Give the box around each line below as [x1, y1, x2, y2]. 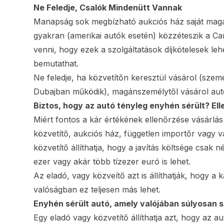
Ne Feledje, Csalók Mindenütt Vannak [33, 2, 182, 13]
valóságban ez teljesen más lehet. [33, 184, 161, 195]
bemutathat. [33, 58, 79, 69]
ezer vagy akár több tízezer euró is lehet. [33, 156, 191, 167]
